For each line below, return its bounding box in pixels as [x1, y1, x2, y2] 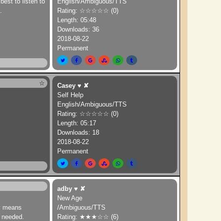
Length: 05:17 [57, 119, 97, 127]
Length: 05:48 [57, 16, 97, 24]
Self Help [57, 91, 84, 99]
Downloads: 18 [57, 129, 100, 136]
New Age [57, 194, 83, 202]
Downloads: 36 [57, 26, 100, 33]
